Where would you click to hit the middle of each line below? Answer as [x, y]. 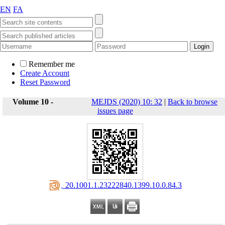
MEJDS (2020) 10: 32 [127, 102]
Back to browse [193, 102]
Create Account [45, 73]
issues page [115, 111]
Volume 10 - [34, 102]
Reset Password [45, 82]
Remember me [52, 64]
